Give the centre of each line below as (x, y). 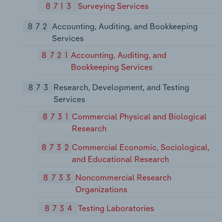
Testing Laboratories (116, 208)
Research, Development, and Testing (121, 87)
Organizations (102, 190)
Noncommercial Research (124, 178)
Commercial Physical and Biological (139, 116)
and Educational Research (121, 159)
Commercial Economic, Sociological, (141, 147)
